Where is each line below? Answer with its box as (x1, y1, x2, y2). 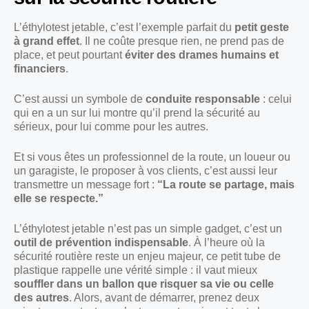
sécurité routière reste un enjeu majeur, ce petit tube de (14, 250, 281, 263)
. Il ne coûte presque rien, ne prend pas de (79, 35, 284, 48)
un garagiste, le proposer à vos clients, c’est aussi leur (14, 165, 277, 177)
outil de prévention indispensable (14, 237, 188, 249)
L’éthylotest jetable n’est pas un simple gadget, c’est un (14, 223, 282, 235)
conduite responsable (146, 93, 260, 106)
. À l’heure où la (188, 237, 265, 249)
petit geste (235, 21, 289, 34)
